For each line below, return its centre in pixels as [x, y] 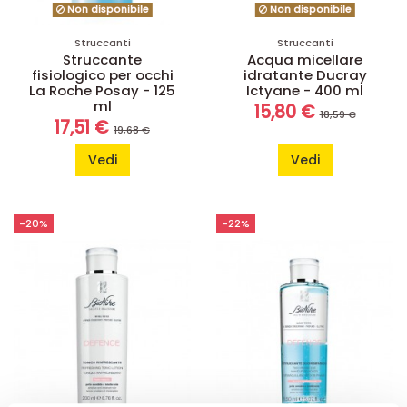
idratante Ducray [305, 74]
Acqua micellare [305, 59]
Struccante [102, 59]
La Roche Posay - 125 [102, 90]
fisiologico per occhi [102, 74]
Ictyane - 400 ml [305, 90]
